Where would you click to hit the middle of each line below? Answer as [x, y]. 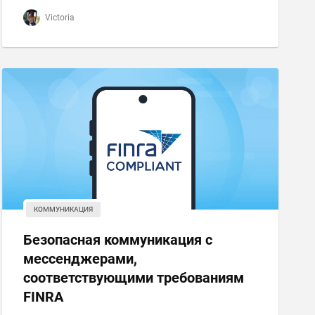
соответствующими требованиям [133, 278]
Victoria [58, 18]
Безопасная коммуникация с [117, 240]
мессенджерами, [80, 259]
